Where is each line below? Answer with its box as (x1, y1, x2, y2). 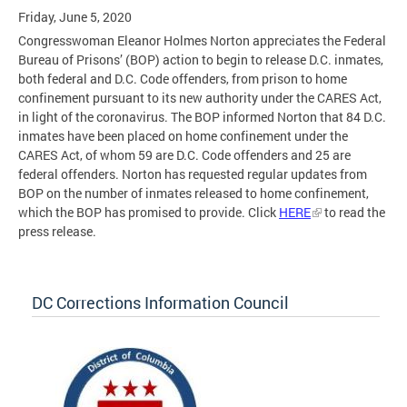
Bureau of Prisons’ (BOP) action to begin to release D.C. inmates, (18, 51, 383, 69)
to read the (322, 203, 385, 222)
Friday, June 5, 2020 (18, 8, 132, 26)
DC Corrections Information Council (32, 292, 289, 314)
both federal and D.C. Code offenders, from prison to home (18, 70, 347, 88)
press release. (18, 223, 96, 241)
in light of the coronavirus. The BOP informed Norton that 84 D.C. (18, 108, 386, 126)
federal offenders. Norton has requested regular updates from (18, 165, 367, 184)
